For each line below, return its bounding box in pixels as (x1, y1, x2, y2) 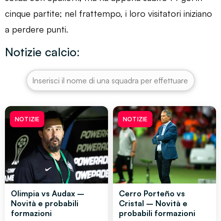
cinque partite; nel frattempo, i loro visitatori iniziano (5, 7, 212, 19)
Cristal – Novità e (119, 198, 187, 208)
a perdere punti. (5, 23, 68, 35)
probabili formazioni (119, 208, 195, 218)
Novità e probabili (11, 198, 78, 208)
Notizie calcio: (5, 44, 80, 59)
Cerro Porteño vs (119, 188, 185, 198)
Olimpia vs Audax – (11, 188, 84, 198)
